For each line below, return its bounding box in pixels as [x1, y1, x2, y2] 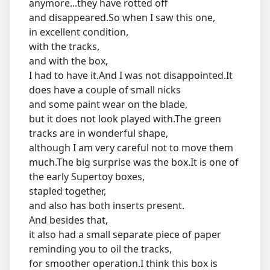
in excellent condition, [29, 25, 128, 39]
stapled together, [29, 184, 106, 198]
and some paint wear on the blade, [29, 97, 187, 111]
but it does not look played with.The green [29, 111, 221, 125]
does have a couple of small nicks [29, 83, 181, 96]
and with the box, [29, 54, 108, 67]
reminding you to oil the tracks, [29, 242, 172, 256]
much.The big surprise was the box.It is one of [29, 155, 239, 169]
